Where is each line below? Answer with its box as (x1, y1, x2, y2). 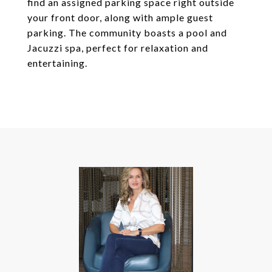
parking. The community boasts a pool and (27, 27, 227, 38)
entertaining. (27, 57, 87, 69)
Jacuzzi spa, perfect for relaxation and (27, 42, 208, 53)
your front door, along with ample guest (27, 12, 213, 23)
